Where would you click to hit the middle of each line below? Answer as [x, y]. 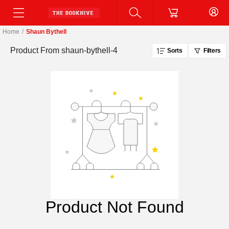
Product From [35, 50]
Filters [212, 51]
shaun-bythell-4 [89, 50]
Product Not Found [114, 207]
